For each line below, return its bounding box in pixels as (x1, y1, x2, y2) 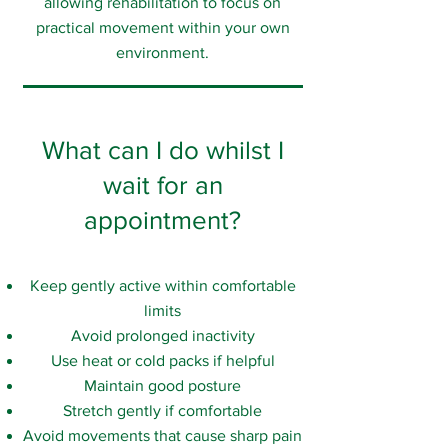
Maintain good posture (84, 377, 241, 394)
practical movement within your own (35, 19, 290, 36)
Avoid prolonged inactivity (70, 327, 255, 344)
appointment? (84, 206, 241, 234)
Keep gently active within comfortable (29, 277, 296, 294)
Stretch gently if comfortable (63, 402, 262, 419)
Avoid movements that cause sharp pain (23, 427, 302, 444)
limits (144, 302, 181, 319)
